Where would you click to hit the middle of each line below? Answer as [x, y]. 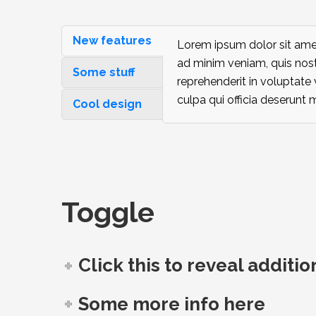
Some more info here [172, 304]
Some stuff [104, 73]
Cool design [107, 104]
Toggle [108, 212]
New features [112, 41]
